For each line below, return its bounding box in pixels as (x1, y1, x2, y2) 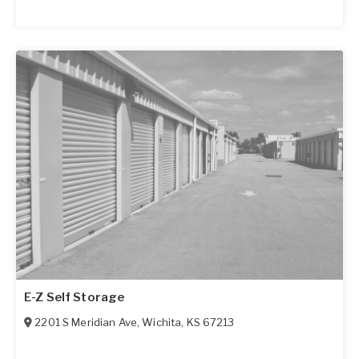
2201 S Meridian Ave (34, 315, 137, 329)
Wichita (142, 315, 182, 329)
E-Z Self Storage (24, 289, 125, 305)
